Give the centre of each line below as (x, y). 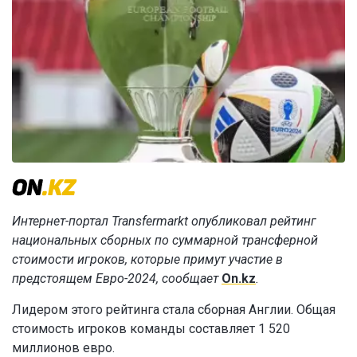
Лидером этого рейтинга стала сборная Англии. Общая (174, 310)
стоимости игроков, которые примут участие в (147, 260)
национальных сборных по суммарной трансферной (165, 241)
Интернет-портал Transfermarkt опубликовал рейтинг (164, 222)
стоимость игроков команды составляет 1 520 (151, 329)
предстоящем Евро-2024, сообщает (117, 279)
